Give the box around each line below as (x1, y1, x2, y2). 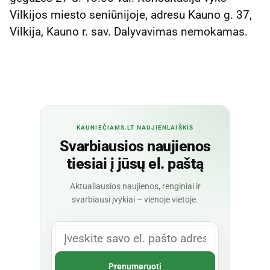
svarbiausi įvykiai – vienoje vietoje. (72, 195, 198, 205)
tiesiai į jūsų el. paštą (66, 155, 204, 173)
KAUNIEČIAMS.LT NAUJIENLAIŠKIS (77, 124, 193, 131)
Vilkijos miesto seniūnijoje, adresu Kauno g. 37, (10, 7, 252, 22)
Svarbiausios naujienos (59, 137, 211, 155)
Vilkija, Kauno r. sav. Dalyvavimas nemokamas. (10, 24, 248, 39)
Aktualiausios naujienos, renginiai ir (69, 181, 201, 192)
